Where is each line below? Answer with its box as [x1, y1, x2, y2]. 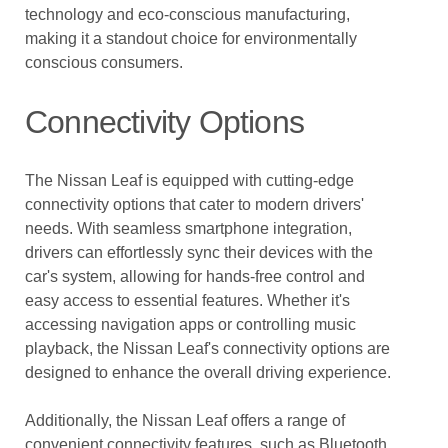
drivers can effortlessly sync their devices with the [25, 244, 373, 261]
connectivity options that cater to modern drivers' [25, 196, 364, 213]
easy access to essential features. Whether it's [25, 292, 350, 309]
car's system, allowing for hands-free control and [25, 268, 365, 285]
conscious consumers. [25, 54, 183, 71]
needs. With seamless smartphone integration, [25, 220, 352, 237]
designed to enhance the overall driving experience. [25, 364, 391, 381]
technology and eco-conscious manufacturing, [25, 6, 350, 23]
